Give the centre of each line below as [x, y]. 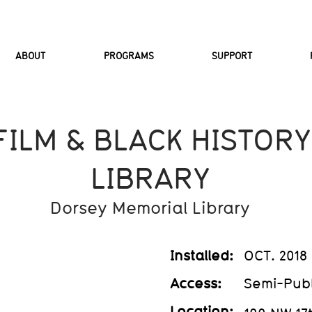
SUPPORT [232, 56]
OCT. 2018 [275, 255]
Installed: [202, 255]
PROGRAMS [128, 56]
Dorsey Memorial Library [150, 207]
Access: [198, 283]
